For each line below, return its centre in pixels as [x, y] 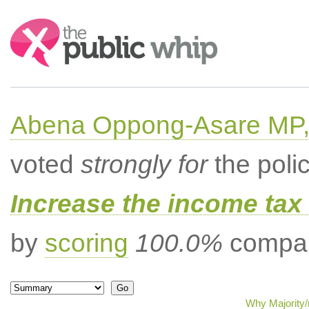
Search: [29, 25]
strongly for [144, 165]
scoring [86, 243]
